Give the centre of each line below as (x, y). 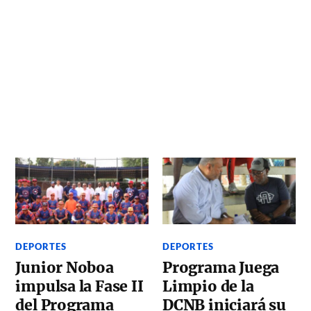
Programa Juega (221, 267)
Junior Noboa (65, 267)
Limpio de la (208, 286)
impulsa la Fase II (79, 286)
